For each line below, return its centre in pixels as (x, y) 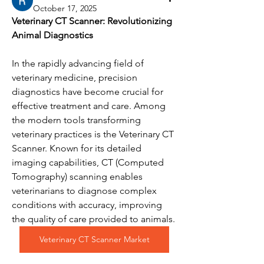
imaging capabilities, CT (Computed (88, 162)
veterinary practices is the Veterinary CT (93, 134)
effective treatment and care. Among (89, 106)
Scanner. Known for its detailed (77, 148)
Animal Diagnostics (52, 35)
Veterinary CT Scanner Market (94, 239)
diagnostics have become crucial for (88, 92)
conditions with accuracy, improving (87, 205)
